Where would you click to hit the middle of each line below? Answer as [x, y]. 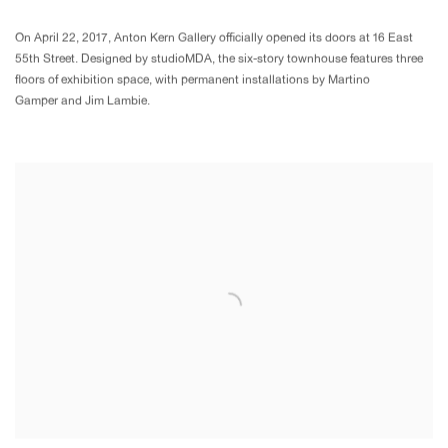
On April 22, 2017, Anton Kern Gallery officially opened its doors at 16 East [214, 39]
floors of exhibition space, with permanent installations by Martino [192, 81]
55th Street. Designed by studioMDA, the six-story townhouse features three [219, 60]
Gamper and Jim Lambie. [84, 102]
